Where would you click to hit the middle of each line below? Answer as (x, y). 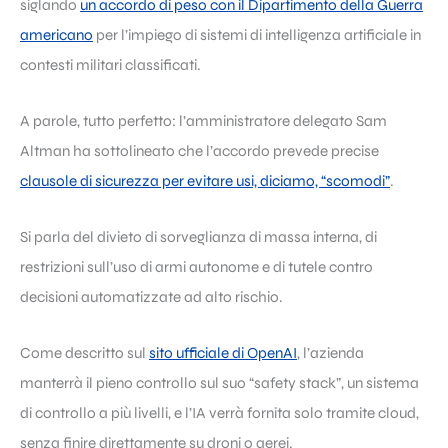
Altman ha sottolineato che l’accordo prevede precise (199, 150)
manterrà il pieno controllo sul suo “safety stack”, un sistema (219, 382)
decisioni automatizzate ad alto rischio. (151, 296)
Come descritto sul (84, 352)
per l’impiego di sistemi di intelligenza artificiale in (257, 34)
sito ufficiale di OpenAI (223, 352)
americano (56, 34)
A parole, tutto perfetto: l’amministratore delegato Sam (203, 120)
